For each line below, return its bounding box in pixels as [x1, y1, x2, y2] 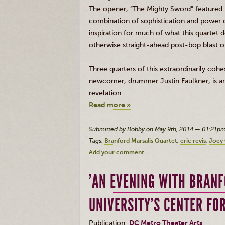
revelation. [89, 89, 125, 97]
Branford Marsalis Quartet [104, 137, 177, 144]
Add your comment [89, 149, 144, 156]
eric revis [180, 137, 206, 144]
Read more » [89, 101, 131, 109]
